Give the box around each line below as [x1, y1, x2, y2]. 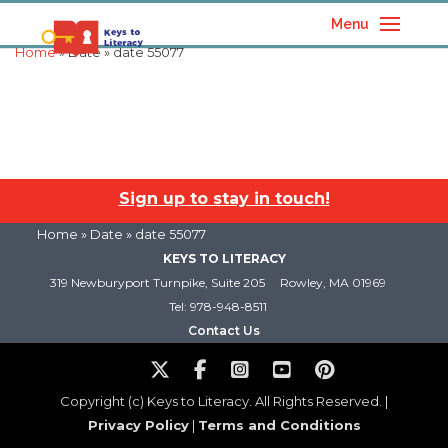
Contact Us [188, 323, 260, 338]
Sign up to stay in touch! [118, 189, 330, 208]
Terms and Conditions [197, 417, 361, 433]
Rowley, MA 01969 [280, 275, 386, 290]
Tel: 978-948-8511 [169, 299, 267, 314]
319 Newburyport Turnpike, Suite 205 [50, 275, 265, 290]
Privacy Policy [87, 417, 189, 433]
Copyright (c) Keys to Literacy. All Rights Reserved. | [60, 393, 388, 409]
